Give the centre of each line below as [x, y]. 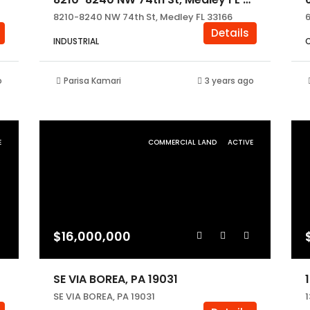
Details [230, 33]
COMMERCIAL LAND [184, 142]
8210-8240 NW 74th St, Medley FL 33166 [143, 17]
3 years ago [230, 81]
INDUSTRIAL [76, 41]
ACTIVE [241, 142]
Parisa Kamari [92, 81]
